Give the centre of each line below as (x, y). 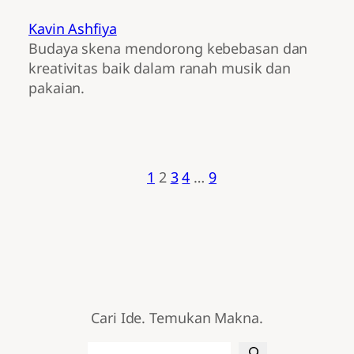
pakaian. (57, 88)
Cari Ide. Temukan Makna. (177, 318)
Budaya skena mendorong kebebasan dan (168, 49)
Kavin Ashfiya (73, 29)
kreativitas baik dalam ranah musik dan (160, 68)
